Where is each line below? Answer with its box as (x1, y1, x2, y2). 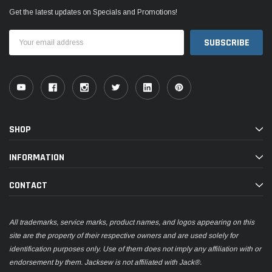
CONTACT (9, 178, 47, 192)
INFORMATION (9, 151, 64, 164)
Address (9, 41, 40, 50)
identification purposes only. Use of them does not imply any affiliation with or (9, 244, 261, 253)
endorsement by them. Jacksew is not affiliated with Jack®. (9, 257, 202, 267)
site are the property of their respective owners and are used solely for (9, 231, 238, 240)
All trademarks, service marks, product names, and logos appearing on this (9, 217, 254, 226)
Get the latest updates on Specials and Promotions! (9, 7, 177, 16)
